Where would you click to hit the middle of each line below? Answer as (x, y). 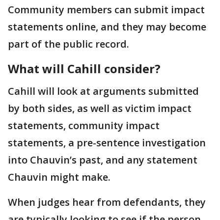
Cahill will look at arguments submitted (103, 91)
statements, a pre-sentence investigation (107, 143)
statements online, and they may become (107, 27)
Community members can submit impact (106, 10)
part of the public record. (69, 44)
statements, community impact (84, 126)
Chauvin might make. (59, 177)
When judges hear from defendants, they (107, 202)
